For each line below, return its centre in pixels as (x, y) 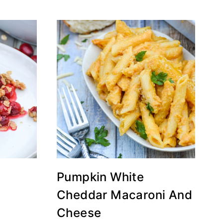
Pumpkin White (101, 177)
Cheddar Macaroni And (124, 195)
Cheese (79, 213)
